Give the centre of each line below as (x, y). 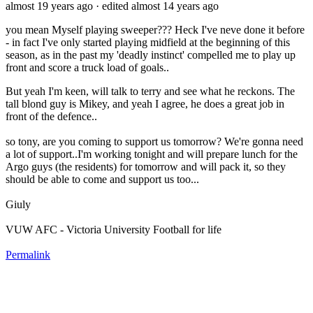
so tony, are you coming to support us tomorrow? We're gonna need (154, 141)
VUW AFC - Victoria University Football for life (114, 229)
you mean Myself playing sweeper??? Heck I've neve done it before (155, 29)
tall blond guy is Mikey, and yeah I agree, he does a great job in (145, 103)
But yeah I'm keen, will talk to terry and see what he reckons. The (150, 91)
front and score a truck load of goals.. (87, 67)
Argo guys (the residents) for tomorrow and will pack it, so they (146, 166)
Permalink (28, 254)
